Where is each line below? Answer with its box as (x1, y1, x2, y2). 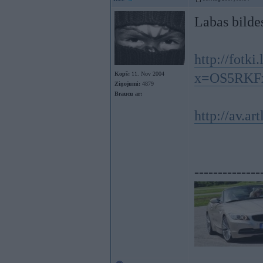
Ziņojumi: (114, 80, 140, 87)
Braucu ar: (114, 90, 142, 97)
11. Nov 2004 (130, 70, 164, 77)
